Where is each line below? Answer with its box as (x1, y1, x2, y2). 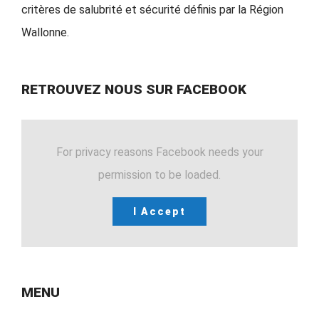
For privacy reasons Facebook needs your (56, 145, 263, 159)
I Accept (133, 206, 186, 218)
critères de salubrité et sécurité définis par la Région (21, 3, 283, 17)
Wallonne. (21, 26, 69, 40)
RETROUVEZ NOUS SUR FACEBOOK (21, 81, 246, 98)
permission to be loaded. (98, 168, 221, 182)
